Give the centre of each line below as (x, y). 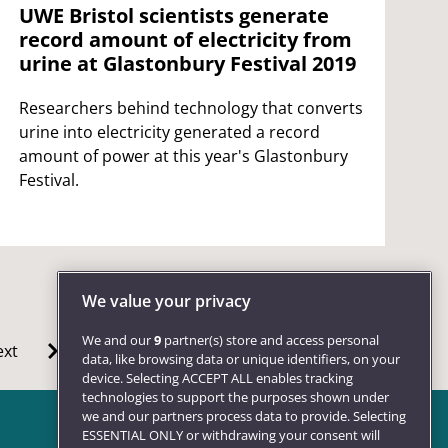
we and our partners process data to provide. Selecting (244, 416)
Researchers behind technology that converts (190, 107)
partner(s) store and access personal (270, 340)
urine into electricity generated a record (169, 131)
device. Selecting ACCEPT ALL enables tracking (217, 378)
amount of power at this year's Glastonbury (183, 155)
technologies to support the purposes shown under (235, 397)
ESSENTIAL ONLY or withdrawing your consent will (231, 435)
